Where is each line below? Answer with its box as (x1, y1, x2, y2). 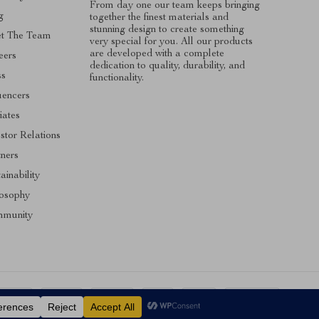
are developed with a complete (89, 48, 224, 59)
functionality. (89, 73, 144, 83)
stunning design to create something (89, 24, 244, 35)
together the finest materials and (89, 12, 229, 23)
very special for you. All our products (89, 36, 253, 47)
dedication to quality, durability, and (89, 61, 245, 71)
